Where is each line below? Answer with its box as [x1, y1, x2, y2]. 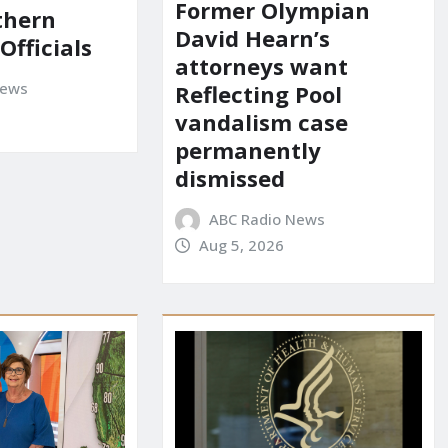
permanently [174, 134, 321, 165]
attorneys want [174, 50, 348, 81]
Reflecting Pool [174, 78, 342, 109]
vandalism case [174, 106, 348, 137]
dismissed [174, 162, 285, 193]
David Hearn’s [174, 22, 330, 53]
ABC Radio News [209, 208, 326, 229]
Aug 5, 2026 [199, 234, 285, 255]
